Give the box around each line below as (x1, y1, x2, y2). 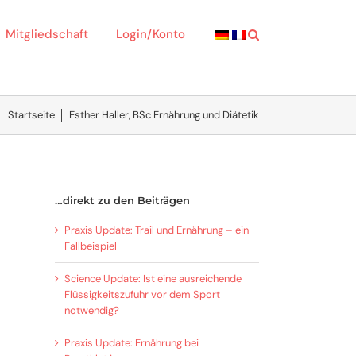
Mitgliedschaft (6, 26, 88, 42)
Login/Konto (116, 26, 185, 42)
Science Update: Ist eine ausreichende (64, 271, 242, 285)
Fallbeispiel (64, 238, 117, 253)
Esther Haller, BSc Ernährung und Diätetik (69, 108, 259, 122)
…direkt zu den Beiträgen (54, 194, 190, 207)
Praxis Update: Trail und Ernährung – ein (64, 222, 249, 237)
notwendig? (64, 303, 119, 317)
